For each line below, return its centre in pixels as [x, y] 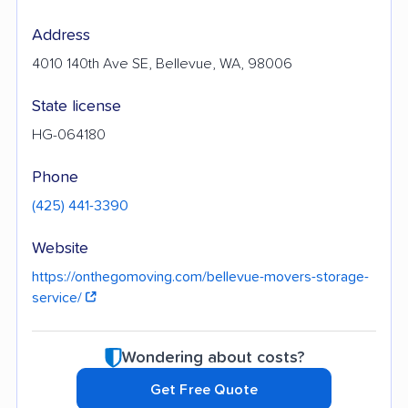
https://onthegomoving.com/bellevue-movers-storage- [200, 276]
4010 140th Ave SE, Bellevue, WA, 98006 [162, 63]
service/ [59, 297]
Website [60, 248]
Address [61, 35]
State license [76, 106]
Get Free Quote [204, 389]
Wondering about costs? [213, 357]
